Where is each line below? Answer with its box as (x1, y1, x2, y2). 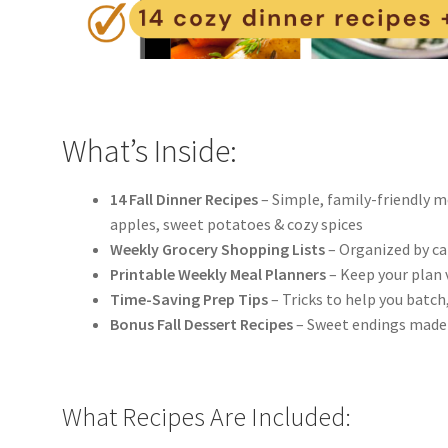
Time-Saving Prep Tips (110, 289, 269, 310)
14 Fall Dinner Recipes (110, 189, 259, 210)
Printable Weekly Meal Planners (110, 264, 327, 285)
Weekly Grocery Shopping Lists (110, 239, 326, 260)
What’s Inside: (62, 130, 238, 171)
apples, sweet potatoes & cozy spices (110, 214, 364, 235)
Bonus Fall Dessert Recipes (110, 314, 294, 335)
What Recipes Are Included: (62, 400, 352, 433)
